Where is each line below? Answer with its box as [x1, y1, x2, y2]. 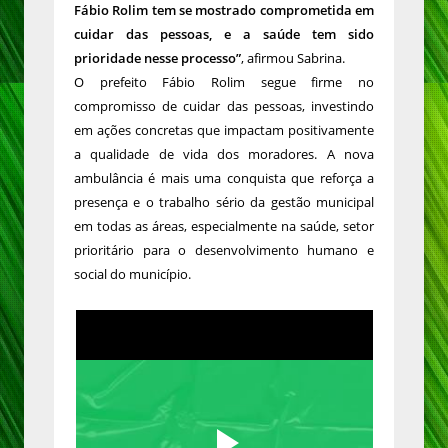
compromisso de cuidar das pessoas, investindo [74, 97, 374, 116]
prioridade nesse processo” [74, 49, 241, 68]
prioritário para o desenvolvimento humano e [74, 241, 374, 260]
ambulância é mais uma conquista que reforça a [74, 169, 374, 188]
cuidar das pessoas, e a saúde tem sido [74, 25, 374, 44]
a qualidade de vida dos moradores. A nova [74, 145, 374, 164]
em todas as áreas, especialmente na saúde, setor [74, 217, 374, 236]
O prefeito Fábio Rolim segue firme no [74, 73, 374, 92]
